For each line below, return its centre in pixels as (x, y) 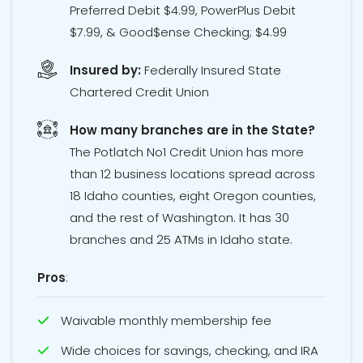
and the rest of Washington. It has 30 (179, 218)
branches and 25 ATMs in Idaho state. (181, 240)
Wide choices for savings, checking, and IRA (190, 351)
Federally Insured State (211, 70)
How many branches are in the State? (192, 130)
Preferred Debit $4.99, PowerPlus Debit (183, 11)
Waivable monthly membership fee (166, 321)
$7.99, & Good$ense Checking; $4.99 (178, 32)
